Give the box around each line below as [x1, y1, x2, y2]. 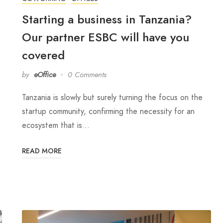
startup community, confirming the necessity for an [22, 105, 195, 117]
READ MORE [22, 146, 62, 156]
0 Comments [68, 69, 107, 80]
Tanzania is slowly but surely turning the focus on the [22, 91, 203, 103]
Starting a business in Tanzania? [22, 10, 192, 27]
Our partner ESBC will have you [22, 28, 189, 45]
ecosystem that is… [22, 119, 90, 131]
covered [22, 46, 65, 63]
